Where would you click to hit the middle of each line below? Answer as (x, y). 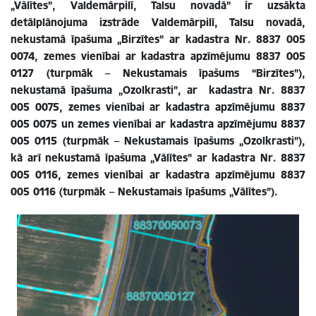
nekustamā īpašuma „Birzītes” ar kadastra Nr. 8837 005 (158, 39)
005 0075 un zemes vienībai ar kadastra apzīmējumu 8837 (158, 124)
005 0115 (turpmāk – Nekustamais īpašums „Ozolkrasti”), (158, 141)
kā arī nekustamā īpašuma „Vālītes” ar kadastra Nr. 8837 (158, 158)
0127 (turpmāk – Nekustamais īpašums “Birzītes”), (158, 73)
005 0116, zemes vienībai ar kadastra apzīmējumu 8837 (158, 175)
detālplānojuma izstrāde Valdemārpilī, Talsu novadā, (158, 22)
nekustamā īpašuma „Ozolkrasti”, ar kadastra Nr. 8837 (158, 90)
